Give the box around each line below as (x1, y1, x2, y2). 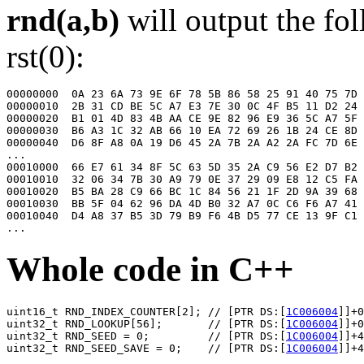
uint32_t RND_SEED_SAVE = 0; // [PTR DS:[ (6, 342, 286, 355)
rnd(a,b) (6, 2, 128, 37)
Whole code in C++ (6, 250, 294, 289)
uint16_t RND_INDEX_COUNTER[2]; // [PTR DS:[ (6, 305, 286, 318)
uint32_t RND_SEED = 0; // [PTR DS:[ (6, 330, 286, 343)
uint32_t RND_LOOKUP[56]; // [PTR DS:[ (6, 318, 286, 331)
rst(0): (6, 38, 84, 74)
